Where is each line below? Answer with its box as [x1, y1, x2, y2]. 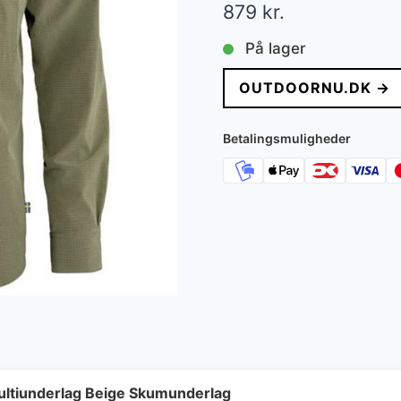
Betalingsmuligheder [222, 131, 351, 147]
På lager [244, 39, 306, 58]
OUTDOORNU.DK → [238, 79, 390, 98]
